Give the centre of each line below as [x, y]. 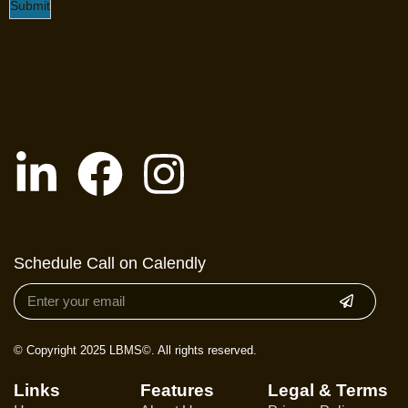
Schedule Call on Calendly [110, 263]
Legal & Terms [327, 390]
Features [178, 390]
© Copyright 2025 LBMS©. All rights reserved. [135, 350]
